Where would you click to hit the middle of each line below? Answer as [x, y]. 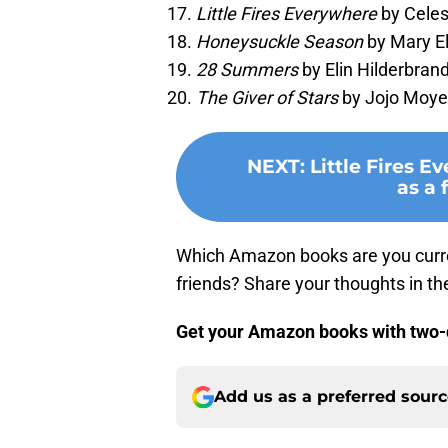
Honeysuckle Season [279, 42]
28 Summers [247, 70]
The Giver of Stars [267, 98]
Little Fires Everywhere [286, 14]
